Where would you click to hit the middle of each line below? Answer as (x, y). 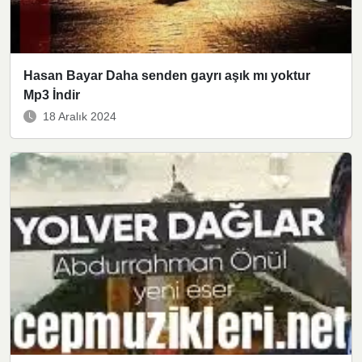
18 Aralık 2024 (80, 117)
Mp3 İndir (52, 95)
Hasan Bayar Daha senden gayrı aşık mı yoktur (167, 76)
